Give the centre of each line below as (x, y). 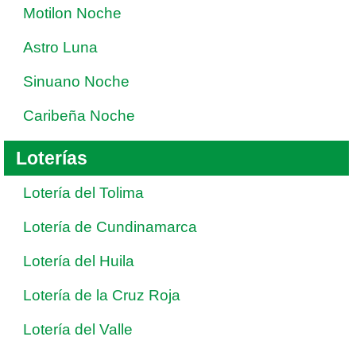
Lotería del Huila (79, 261)
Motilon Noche (72, 13)
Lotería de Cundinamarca (110, 227)
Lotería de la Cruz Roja (102, 295)
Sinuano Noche (76, 81)
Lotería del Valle (78, 329)
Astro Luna (60, 47)
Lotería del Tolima (83, 193)
